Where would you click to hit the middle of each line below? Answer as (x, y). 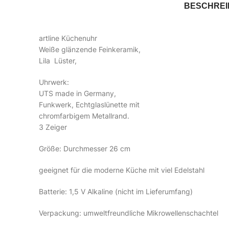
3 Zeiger (53, 127)
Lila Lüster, (58, 61)
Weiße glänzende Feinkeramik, (90, 49)
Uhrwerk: (54, 82)
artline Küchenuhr (68, 38)
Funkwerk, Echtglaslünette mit (89, 105)
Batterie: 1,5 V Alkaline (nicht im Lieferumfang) (116, 191)
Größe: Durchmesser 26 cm (85, 148)
